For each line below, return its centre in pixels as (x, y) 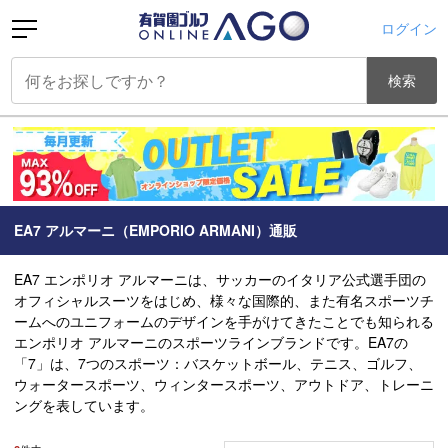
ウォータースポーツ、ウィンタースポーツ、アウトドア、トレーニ (224, 383)
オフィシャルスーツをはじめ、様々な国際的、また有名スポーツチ (224, 299)
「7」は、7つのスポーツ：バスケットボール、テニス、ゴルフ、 (218, 362)
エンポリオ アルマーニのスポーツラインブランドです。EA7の (211, 341)
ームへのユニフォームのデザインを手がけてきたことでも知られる (224, 320)
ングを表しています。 (84, 404)
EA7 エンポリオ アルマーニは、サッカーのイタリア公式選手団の (220, 278)
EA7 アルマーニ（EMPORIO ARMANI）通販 (155, 229)
